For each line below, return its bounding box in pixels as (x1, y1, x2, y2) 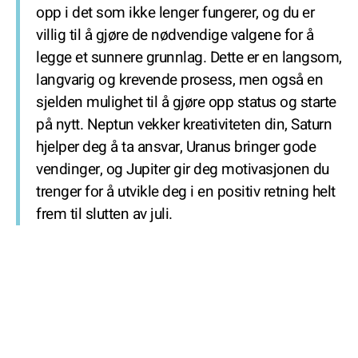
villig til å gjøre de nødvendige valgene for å (36, 24, 313, 46)
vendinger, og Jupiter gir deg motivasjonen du (36, 158, 329, 181)
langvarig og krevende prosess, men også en (36, 69, 323, 91)
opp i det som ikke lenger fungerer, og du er (36, 2, 314, 24)
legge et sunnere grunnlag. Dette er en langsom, (36, 46, 342, 69)
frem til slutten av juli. (36, 203, 173, 225)
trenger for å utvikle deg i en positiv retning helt (36, 181, 336, 203)
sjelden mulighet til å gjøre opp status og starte (36, 91, 336, 113)
